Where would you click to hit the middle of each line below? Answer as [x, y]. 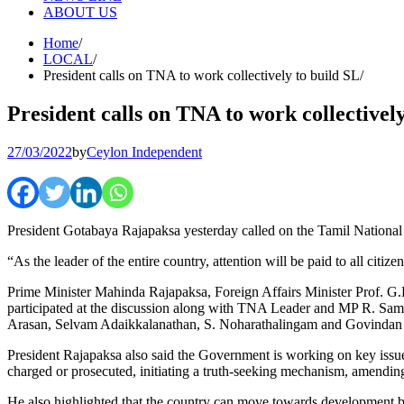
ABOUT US [80, 12]
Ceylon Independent [144, 151]
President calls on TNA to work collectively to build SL [202, 75]
